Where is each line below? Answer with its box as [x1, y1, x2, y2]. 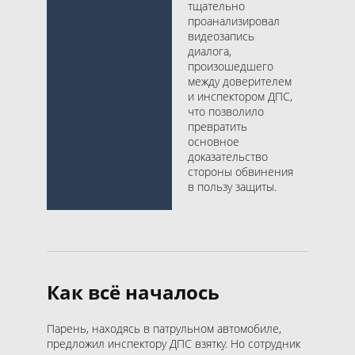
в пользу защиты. [188, 178, 277, 194]
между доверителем [188, 73, 292, 89]
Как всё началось [47, 278, 219, 305]
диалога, [188, 43, 231, 59]
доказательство [188, 148, 268, 164]
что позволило [188, 103, 264, 119]
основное [188, 133, 239, 149]
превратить [188, 118, 247, 134]
